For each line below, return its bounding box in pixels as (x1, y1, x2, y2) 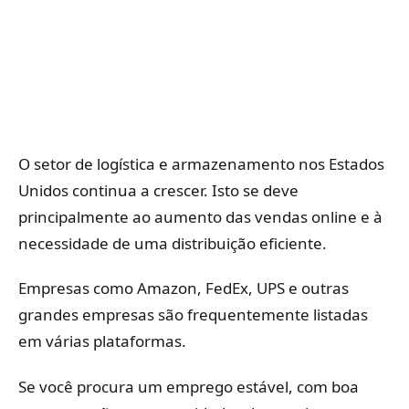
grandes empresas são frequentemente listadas (18, 304, 368, 326)
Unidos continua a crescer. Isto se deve (18, 180, 299, 201)
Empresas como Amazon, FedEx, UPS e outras (18, 278, 349, 299)
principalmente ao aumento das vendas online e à (18, 206, 383, 227)
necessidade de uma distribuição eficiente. (18, 233, 327, 254)
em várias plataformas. (18, 330, 186, 352)
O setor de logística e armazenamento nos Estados (18, 153, 384, 174)
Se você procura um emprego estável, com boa (18, 375, 359, 397)
